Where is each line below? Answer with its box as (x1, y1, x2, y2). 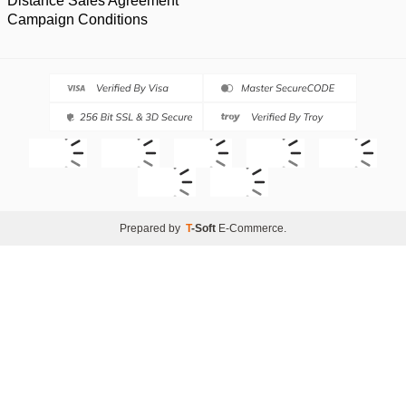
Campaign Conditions (7, 11, 148, 27)
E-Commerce (218, 221, 284, 235)
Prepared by (120, 221, 186, 235)
